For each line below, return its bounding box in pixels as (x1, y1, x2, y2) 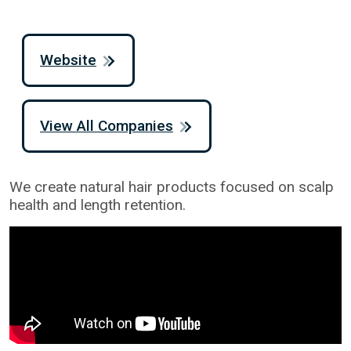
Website (40, 51, 96, 70)
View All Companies (40, 117, 173, 136)
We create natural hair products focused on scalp (9, 178, 334, 197)
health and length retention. (9, 196, 186, 215)
